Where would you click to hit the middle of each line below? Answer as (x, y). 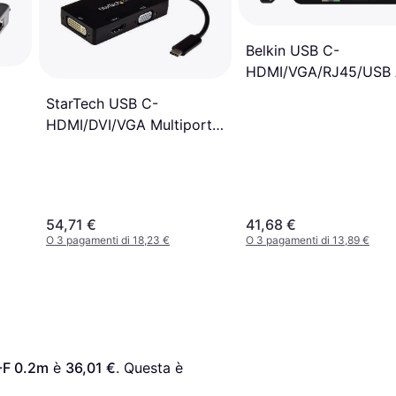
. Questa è (149, 367)
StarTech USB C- (102, 104)
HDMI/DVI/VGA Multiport (129, 125)
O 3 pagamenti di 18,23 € (108, 240)
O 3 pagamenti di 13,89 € (308, 240)
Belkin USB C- (293, 51)
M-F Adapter (288, 93)
